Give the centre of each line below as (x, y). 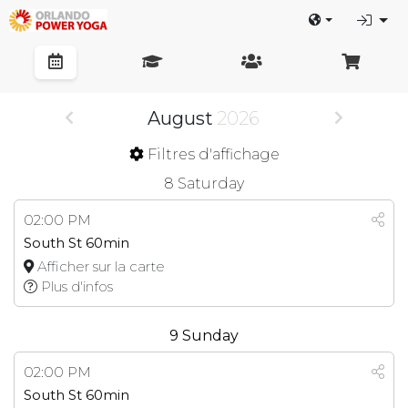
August (181, 118)
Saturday (211, 184)
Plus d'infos (75, 286)
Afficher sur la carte (99, 266)
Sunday (210, 336)
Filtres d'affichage (213, 154)
